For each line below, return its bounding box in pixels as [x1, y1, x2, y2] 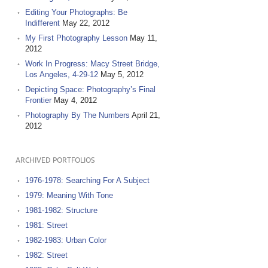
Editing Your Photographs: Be [25, 8, 127, 17]
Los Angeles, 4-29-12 [25, 70, 98, 79]
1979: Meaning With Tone [25, 191, 113, 200]
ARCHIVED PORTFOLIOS [15, 157, 95, 165]
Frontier [25, 96, 51, 105]
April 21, [131, 111, 160, 120]
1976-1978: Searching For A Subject [25, 176, 150, 185]
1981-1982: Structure [25, 206, 98, 215]
